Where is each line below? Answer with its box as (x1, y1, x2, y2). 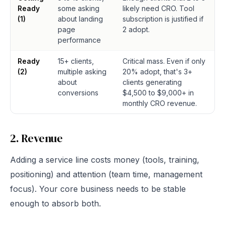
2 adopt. (123, 25, 150, 34)
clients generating (123, 78, 182, 86)
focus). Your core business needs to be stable (10, 184, 186, 194)
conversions (58, 88, 98, 97)
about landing (58, 15, 103, 23)
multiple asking (58, 67, 106, 76)
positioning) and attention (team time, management (10, 169, 202, 179)
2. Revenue (10, 131, 63, 146)
